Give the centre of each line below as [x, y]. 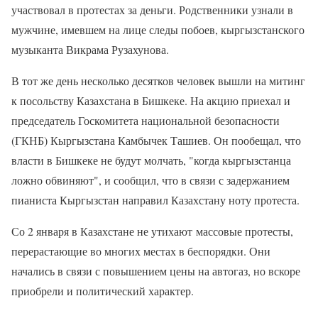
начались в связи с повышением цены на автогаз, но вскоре [156, 271]
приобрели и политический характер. [103, 291]
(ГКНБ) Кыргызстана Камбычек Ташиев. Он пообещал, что [156, 140]
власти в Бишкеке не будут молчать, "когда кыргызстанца [151, 160]
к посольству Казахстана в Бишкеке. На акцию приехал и [151, 100]
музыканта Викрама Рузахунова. [90, 49]
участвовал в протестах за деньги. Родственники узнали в [152, 10]
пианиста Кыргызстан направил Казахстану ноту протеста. [155, 200]
